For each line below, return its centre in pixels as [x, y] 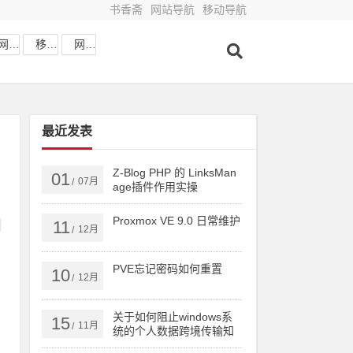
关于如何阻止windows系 [173, 317]
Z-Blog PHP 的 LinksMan [175, 173]
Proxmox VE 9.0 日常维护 [177, 221]
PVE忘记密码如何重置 [168, 269]
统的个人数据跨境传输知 [174, 331]
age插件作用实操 [156, 187]
